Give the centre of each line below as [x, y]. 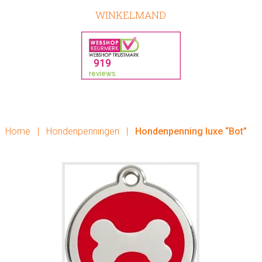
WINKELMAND [131, 15]
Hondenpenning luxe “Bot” [189, 131]
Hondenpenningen [82, 131]
